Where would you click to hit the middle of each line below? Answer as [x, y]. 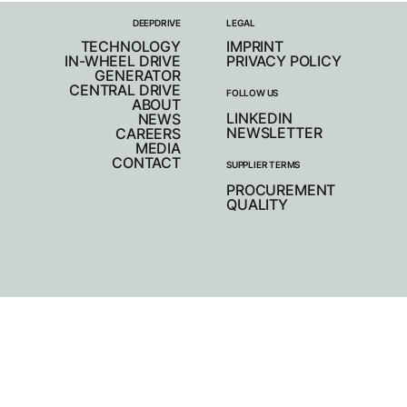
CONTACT [146, 162]
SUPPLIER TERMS [263, 164]
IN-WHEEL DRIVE [123, 60]
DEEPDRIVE [156, 22]
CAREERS [148, 133]
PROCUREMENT [281, 189]
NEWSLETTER [274, 132]
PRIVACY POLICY [284, 60]
